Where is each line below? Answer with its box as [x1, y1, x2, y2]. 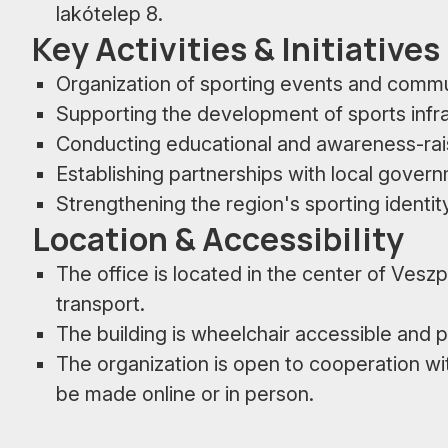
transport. [56, 292, 145, 317]
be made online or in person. [56, 382, 314, 407]
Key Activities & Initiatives [32, 27, 440, 72]
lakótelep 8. [56, 2, 163, 27]
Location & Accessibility [32, 217, 404, 262]
